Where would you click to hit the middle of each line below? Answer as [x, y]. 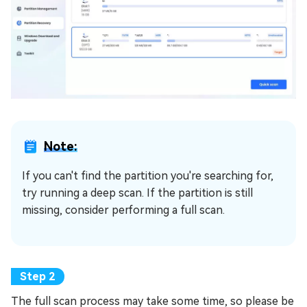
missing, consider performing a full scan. [123, 210]
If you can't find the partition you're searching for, [148, 176]
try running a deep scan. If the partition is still [137, 193]
